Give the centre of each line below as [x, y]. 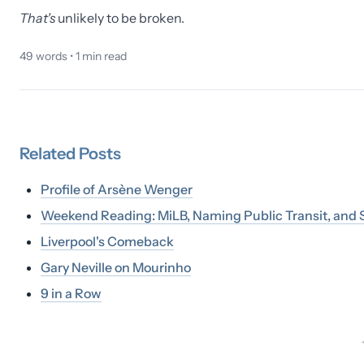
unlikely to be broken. [120, 18]
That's [37, 18]
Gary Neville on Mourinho [116, 267]
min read [103, 56]
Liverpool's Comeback [107, 241]
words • [54, 56]
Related [49, 154]
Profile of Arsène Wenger [117, 189]
